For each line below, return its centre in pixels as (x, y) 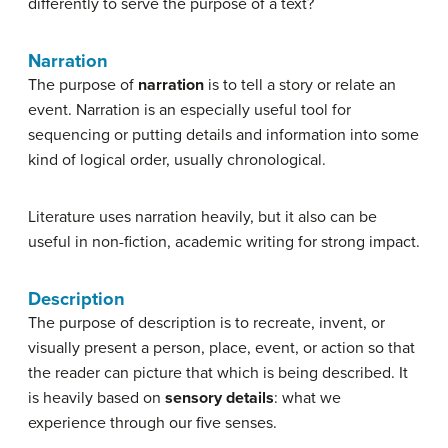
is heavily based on (96, 398)
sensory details (219, 398)
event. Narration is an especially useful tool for (189, 110)
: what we (307, 398)
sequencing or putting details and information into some (223, 135)
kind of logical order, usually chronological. (177, 160)
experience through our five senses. (152, 423)
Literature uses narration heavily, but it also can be (202, 217)
